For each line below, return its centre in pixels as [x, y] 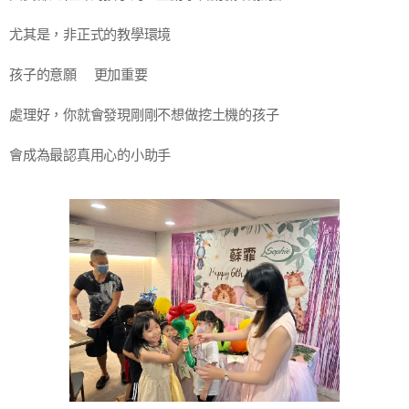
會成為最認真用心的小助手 [90, 155]
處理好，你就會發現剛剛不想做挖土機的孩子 [144, 115]
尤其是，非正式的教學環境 [90, 35]
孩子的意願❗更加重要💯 [87, 75]
